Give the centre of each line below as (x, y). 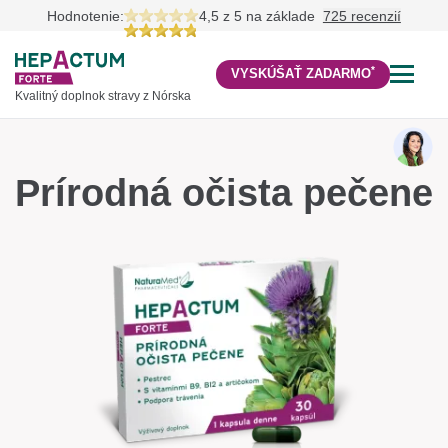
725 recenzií (361, 15)
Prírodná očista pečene (224, 192)
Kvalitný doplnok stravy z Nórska (103, 96)
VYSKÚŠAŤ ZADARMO (301, 74)
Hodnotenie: (86, 15)
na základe (283, 15)
